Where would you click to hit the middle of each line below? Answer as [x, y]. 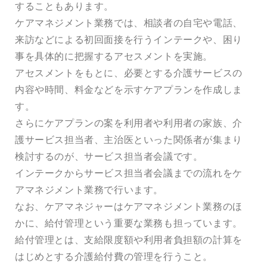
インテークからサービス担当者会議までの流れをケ [129, 173]
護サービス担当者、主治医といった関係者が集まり [129, 139]
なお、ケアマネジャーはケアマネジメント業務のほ [129, 206]
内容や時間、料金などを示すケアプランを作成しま [129, 89]
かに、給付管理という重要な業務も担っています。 [129, 223]
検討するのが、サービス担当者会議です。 [109, 156]
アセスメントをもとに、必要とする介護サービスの [129, 72]
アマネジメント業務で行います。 [89, 189]
